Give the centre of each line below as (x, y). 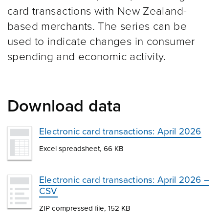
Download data (65, 106)
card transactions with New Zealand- (97, 11)
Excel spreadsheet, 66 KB (81, 149)
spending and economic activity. (87, 56)
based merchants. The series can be (97, 26)
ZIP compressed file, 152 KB (85, 208)
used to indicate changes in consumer (101, 41)
